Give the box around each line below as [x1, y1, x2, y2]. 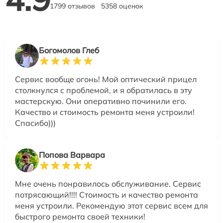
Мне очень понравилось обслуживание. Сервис [15, 179, 201, 189]
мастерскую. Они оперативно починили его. [15, 96, 187, 107]
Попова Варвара [39, 150, 105, 160]
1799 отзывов [50, 1, 95, 11]
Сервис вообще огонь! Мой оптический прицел [15, 74, 197, 85]
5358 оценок [101, 1, 143, 11]
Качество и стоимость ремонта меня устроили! [15, 107, 195, 117]
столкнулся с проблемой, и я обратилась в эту [15, 85, 192, 96]
